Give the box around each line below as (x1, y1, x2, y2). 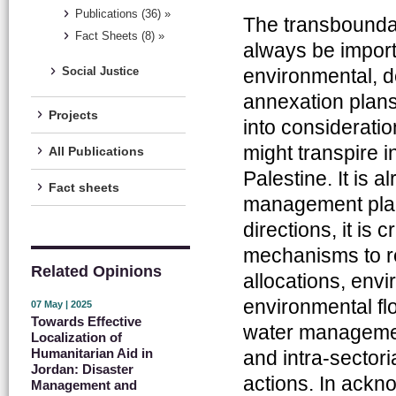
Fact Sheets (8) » (75, 30, 164, 42)
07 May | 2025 (31, 299, 92, 309)
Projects (49, 108, 98, 122)
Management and (31, 377, 137, 392)
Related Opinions (31, 263, 162, 280)
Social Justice (62, 65, 139, 78)
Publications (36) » (75, 8, 171, 20)
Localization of (31, 330, 122, 345)
